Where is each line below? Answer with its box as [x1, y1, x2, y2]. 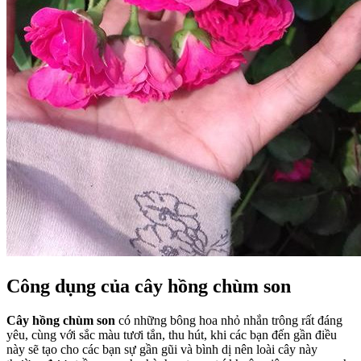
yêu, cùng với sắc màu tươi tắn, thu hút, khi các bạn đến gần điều [6, 327, 337, 342]
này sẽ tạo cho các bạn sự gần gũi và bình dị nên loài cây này [6, 342, 317, 356]
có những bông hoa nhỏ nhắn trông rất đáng [115, 313, 342, 327]
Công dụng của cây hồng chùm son [6, 275, 291, 297]
